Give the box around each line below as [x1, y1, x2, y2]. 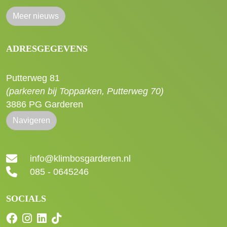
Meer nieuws [13, 12, 59, 20]
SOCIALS [6, 194, 46, 204]
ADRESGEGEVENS [6, 44, 88, 54]
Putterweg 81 [6, 73, 60, 83]
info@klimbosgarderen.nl [30, 154, 131, 164]
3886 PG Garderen [6, 99, 83, 109]
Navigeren [13, 116, 50, 125]
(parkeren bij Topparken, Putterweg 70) [6, 86, 164, 96]
